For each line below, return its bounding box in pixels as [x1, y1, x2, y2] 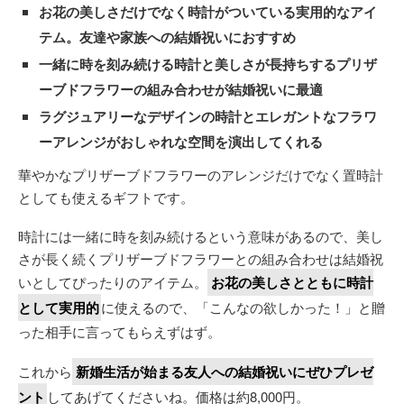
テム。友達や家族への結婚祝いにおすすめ [39, 26, 296, 47]
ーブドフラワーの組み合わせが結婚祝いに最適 [39, 78, 323, 99]
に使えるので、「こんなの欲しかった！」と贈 [101, 297, 385, 317]
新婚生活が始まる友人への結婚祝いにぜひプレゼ [76, 361, 373, 381]
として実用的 [18, 297, 99, 317]
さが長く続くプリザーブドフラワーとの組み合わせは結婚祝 [18, 248, 383, 268]
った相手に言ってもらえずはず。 [18, 321, 221, 341]
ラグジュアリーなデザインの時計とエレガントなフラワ [39, 106, 377, 126]
